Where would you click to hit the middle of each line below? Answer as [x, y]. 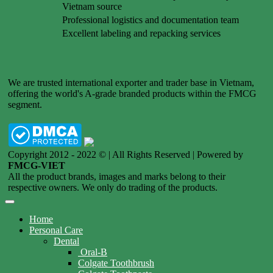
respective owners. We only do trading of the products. [113, 188]
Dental [66, 241]
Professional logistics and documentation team [151, 20]
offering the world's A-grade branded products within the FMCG [132, 94]
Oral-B [94, 252]
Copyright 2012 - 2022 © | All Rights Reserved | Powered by [126, 155]
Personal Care [56, 230]
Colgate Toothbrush [116, 263]
